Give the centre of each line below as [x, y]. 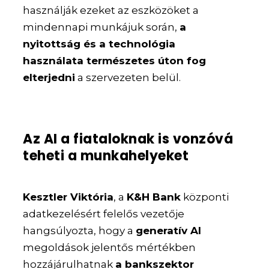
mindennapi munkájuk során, [101, 27]
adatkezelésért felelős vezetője [104, 213]
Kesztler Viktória [68, 197]
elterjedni [49, 77]
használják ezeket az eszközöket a [111, 10]
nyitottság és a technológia [99, 44]
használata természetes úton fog [115, 60]
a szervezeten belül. [128, 77]
